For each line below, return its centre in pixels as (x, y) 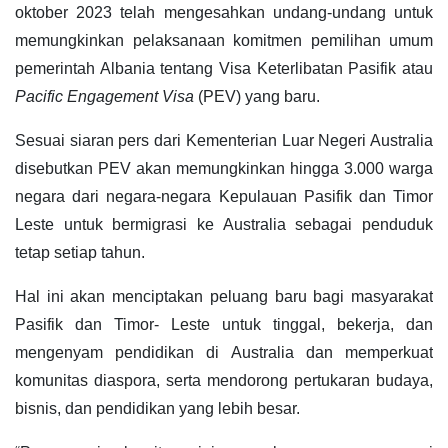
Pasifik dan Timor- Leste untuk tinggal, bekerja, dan (224, 325)
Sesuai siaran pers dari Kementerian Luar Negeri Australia (224, 141)
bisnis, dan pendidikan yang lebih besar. (157, 409)
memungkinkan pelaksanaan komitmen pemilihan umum (224, 41)
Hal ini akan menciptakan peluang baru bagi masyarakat (224, 297)
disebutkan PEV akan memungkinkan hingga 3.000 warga (224, 169)
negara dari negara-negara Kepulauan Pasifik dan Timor (224, 197)
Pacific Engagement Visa (104, 97)
